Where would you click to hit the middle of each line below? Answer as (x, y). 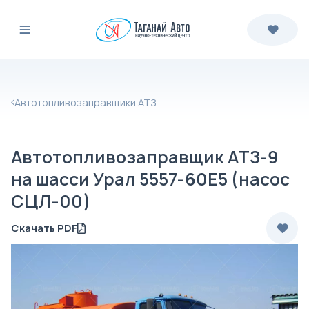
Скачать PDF (44, 228)
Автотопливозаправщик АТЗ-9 (145, 157)
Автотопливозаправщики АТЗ (86, 102)
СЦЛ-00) (51, 201)
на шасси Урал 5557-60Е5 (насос (150, 179)
